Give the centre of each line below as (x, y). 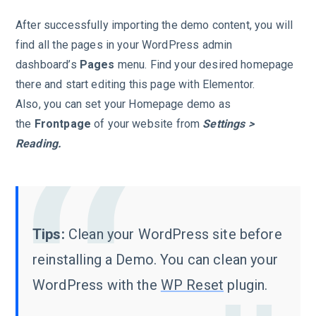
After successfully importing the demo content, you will (154, 25)
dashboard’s (48, 65)
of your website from (147, 124)
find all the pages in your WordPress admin (124, 45)
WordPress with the (97, 285)
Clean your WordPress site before (175, 235)
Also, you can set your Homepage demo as (123, 104)
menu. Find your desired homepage (204, 65)
